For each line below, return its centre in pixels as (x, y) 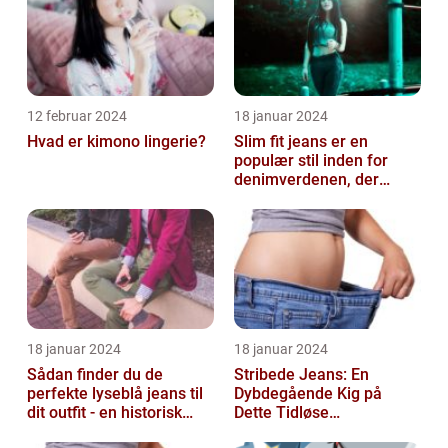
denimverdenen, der (306, 180)
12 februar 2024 (77, 116)
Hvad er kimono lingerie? (116, 142)
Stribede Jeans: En (301, 375)
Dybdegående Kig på (308, 394)
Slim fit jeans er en (301, 142)
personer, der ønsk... (307, 218)
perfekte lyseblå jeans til (115, 394)
